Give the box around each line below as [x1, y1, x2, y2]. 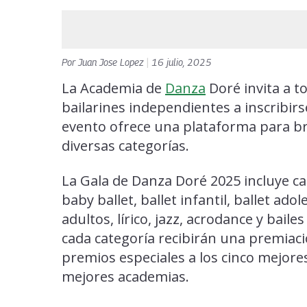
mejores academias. [62, 267, 189, 286]
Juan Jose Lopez [78, 56, 147, 69]
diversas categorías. [62, 136, 189, 156]
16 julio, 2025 [151, 56, 212, 69]
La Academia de [62, 79, 165, 98]
